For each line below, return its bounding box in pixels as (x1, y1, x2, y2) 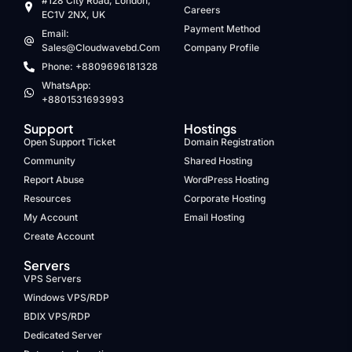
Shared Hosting (184, 154, 252, 167)
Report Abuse (24, 173, 84, 185)
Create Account (24, 229, 94, 242)
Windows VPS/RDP (24, 291, 109, 303)
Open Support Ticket (24, 135, 115, 148)
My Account (24, 211, 78, 223)
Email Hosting (184, 211, 244, 223)
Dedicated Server (24, 328, 102, 341)
